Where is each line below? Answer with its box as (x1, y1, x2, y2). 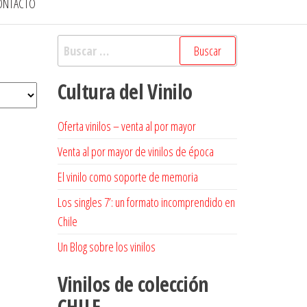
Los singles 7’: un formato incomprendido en (57, 194, 235, 210)
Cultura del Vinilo (57, 77, 193, 106)
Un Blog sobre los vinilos (57, 238, 156, 255)
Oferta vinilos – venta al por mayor (57, 118, 196, 134)
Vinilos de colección (57, 270, 208, 298)
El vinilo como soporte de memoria (57, 169, 198, 185)
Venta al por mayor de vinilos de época (57, 143, 214, 160)
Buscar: (56, 36, 93, 52)
